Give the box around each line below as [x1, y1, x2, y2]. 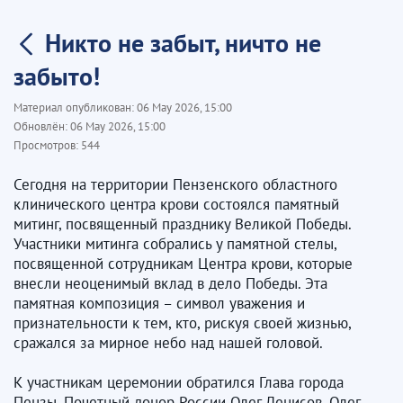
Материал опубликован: [13, 99, 137, 115]
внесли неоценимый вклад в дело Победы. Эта [13, 273, 327, 293]
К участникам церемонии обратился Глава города [13, 372, 344, 392]
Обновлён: [13, 118, 70, 134]
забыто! [13, 58, 100, 93]
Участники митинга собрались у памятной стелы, [13, 233, 336, 254]
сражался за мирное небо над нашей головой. [13, 332, 323, 353]
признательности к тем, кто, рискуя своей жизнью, [13, 312, 351, 333]
